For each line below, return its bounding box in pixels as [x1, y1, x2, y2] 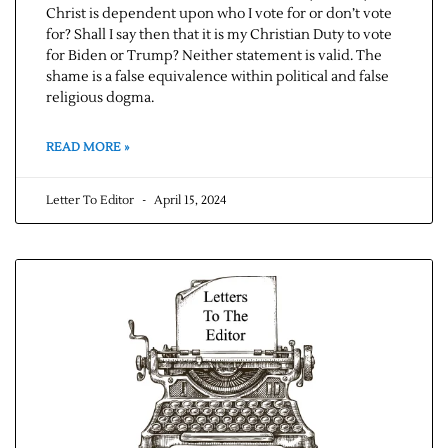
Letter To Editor [46, 193, 137, 209]
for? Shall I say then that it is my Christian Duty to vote [46, 26, 392, 45]
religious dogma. [46, 89, 154, 108]
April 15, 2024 [151, 193, 226, 209]
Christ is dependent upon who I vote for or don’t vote [46, 5, 392, 24]
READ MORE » [46, 140, 129, 156]
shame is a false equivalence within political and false [46, 68, 389, 87]
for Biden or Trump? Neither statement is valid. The [46, 47, 382, 66]
